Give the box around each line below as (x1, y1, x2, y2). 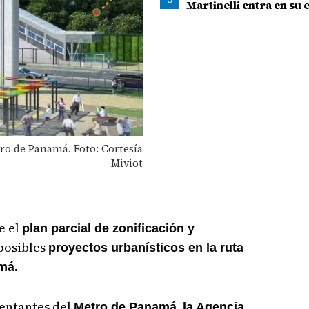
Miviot (110, 155, 143, 170)
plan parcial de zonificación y (21, 221, 195, 235)
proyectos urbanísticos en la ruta (48, 240, 243, 255)
